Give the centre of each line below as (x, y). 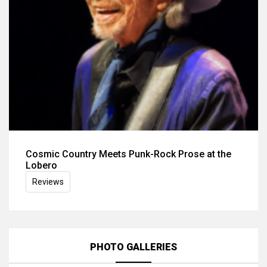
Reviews (48, 182)
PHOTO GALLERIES (133, 247)
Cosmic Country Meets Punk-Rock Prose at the (128, 154)
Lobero (41, 166)
